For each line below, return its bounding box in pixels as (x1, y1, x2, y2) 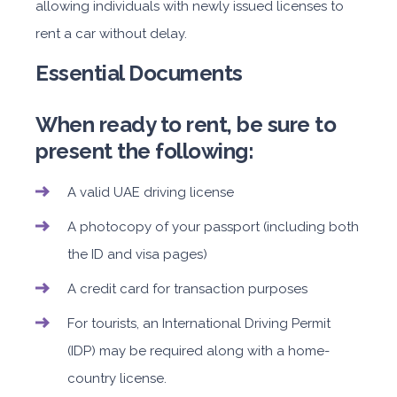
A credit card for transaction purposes (67, 281, 307, 297)
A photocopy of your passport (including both (67, 219, 359, 235)
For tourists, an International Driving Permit (67, 315, 331, 331)
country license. (67, 370, 167, 386)
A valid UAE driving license (67, 184, 234, 200)
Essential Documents (35, 60, 243, 86)
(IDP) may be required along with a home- (67, 343, 330, 359)
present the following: (35, 138, 253, 164)
